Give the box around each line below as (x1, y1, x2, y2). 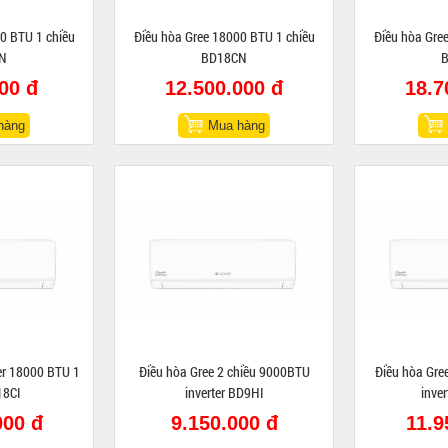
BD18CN (201, 48, 247, 67)
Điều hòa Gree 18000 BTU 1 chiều (133, 27, 315, 46)
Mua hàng (208, 118, 265, 133)
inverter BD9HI (184, 383, 264, 402)
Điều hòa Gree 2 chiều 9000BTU (138, 362, 310, 381)
